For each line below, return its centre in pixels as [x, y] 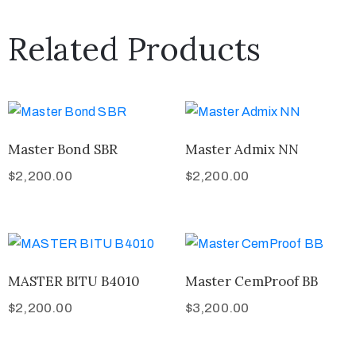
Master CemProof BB [251, 281]
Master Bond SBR [63, 150]
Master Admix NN [242, 150]
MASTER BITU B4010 [74, 281]
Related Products [134, 49]
